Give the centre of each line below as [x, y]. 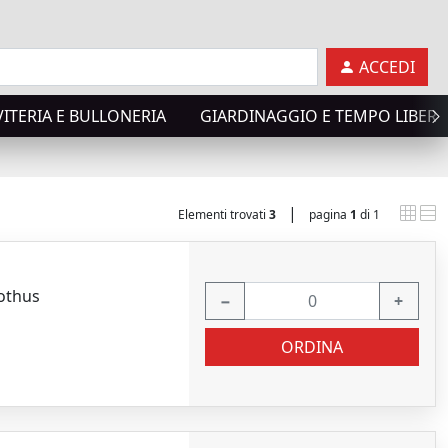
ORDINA [312, 346]
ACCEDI [387, 67]
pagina [329, 214]
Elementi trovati [223, 214]
